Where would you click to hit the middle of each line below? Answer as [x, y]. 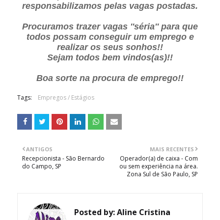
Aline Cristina [143, 212]
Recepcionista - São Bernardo [63, 158]
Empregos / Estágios [66, 97]
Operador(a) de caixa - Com [159, 158]
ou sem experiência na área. [159, 166]
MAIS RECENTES [172, 149]
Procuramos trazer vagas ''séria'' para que [110, 27]
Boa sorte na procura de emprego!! [110, 78]
